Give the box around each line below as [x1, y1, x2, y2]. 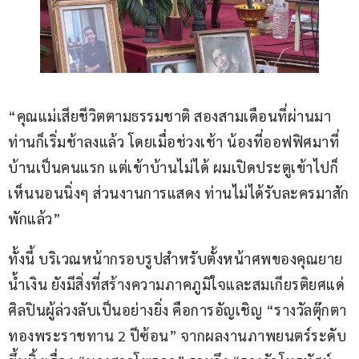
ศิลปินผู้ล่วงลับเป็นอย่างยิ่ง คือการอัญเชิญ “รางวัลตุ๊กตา [8, 301, 347, 320]
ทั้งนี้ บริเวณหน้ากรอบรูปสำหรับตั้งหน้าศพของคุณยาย [8, 249, 343, 268]
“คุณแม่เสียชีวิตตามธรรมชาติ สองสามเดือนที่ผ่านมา [8, 107, 331, 126]
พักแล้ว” [8, 209, 61, 228]
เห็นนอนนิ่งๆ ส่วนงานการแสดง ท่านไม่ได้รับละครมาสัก [8, 184, 349, 203]
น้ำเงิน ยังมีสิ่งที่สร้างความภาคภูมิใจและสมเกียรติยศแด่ [8, 275, 345, 294]
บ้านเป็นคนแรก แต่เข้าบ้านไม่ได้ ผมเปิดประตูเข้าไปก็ [8, 158, 338, 177]
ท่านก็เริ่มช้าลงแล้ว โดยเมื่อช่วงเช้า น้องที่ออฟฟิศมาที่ [8, 132, 339, 151]
